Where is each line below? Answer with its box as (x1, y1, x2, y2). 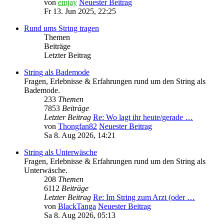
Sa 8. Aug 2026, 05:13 (44, 210, 115, 219)
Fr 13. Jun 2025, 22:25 (44, 6, 116, 15)
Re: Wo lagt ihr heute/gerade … (93, 112, 193, 121)
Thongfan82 (58, 121, 97, 130)
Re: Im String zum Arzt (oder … (93, 192, 195, 201)
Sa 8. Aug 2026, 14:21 (44, 130, 115, 139)
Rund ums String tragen (24, 23, 99, 32)
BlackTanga (58, 201, 96, 210)
